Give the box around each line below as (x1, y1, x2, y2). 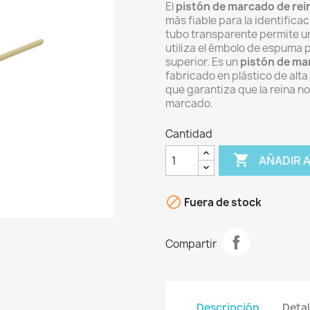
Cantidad (165, 127, 212, 141)
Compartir (165, 236, 217, 251)
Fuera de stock (182, 195, 262, 210)
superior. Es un (165, 55, 240, 69)
